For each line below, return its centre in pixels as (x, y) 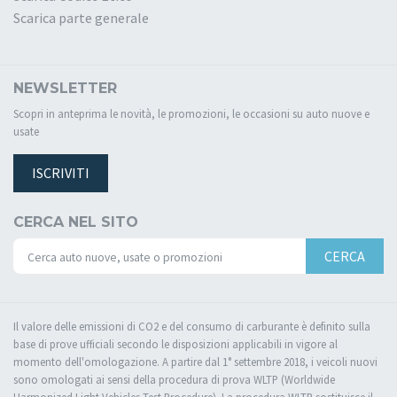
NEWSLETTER (65, 89)
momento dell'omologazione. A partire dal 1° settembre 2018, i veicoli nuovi (195, 361)
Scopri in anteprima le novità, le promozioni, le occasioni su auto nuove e (191, 114)
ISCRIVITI (61, 173)
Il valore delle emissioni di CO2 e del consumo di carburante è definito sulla (192, 326)
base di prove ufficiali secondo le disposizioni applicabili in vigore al (175, 343)
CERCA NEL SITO (76, 222)
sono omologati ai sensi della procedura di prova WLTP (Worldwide (174, 379)
